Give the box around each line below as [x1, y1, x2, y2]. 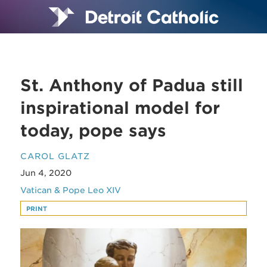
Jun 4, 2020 [20, 168, 72, 178]
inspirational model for [20, 98, 221, 118]
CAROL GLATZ [20, 151, 91, 161]
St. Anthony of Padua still [20, 75, 244, 95]
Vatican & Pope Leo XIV [20, 185, 122, 195]
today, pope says [20, 120, 167, 141]
